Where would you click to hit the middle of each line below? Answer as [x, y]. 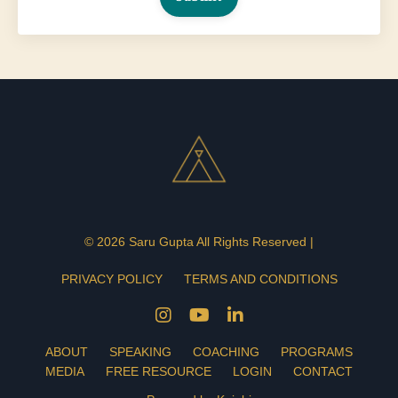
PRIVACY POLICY [111, 279]
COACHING [226, 351]
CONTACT [323, 371]
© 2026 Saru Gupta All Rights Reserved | [199, 241]
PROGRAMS [317, 351]
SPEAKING [140, 351]
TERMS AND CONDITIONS [260, 279]
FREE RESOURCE [159, 371]
